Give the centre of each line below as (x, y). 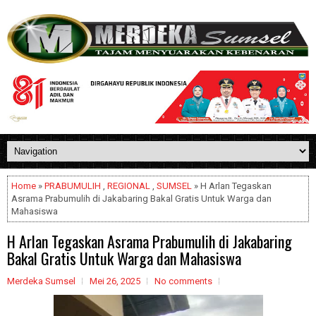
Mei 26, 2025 (115, 281)
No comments (183, 281)
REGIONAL (129, 186)
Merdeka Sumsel (41, 281)
